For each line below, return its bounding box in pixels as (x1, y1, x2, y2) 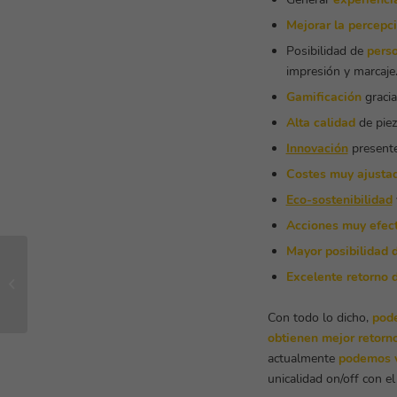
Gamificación (285, 89, 362, 106)
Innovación (285, 140, 348, 158)
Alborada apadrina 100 (31, 276, 152, 292)
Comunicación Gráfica (31, 262, 141, 278)
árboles (31, 289, 70, 305)
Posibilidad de (285, 43, 367, 60)
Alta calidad (285, 114, 355, 132)
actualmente (267, 350, 339, 368)
